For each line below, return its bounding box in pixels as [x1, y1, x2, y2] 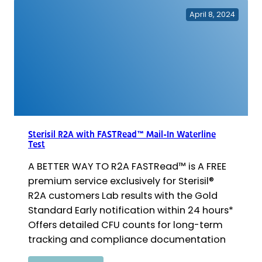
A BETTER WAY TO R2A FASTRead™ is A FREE [28, 159, 226, 173]
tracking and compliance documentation [28, 232, 230, 246]
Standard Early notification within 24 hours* [28, 203, 233, 217]
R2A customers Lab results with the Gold [28, 188, 218, 202]
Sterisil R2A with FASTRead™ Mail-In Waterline [28, 129, 216, 139]
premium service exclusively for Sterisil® [28, 174, 214, 188]
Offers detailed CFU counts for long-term [28, 218, 223, 232]
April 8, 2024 [189, 9, 235, 19]
